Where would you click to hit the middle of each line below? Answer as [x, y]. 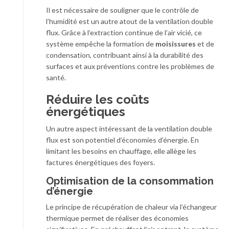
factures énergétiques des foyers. [100, 163]
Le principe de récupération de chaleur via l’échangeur [131, 207]
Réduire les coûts [98, 100]
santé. [56, 78]
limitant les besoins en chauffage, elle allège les [121, 151]
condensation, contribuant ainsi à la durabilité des [125, 55]
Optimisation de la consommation [130, 181]
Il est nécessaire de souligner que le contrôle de [122, 10]
